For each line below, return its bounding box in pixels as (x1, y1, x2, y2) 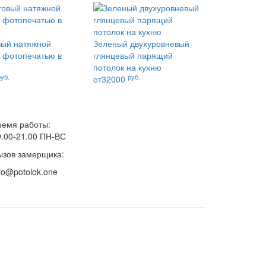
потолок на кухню (93, 61, 161, 73)
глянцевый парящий (93, 49, 173, 61)
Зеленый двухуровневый (93, 37, 189, 49)
